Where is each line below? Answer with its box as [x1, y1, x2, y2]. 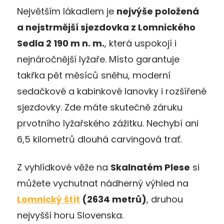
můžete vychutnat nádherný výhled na [17, 176, 188, 189]
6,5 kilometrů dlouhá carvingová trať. [17, 132, 182, 145]
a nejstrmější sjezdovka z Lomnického [17, 20, 195, 33]
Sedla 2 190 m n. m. [17, 36, 104, 49]
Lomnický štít [17, 192, 80, 205]
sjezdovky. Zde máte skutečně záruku [17, 100, 182, 113]
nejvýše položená [116, 4, 199, 17]
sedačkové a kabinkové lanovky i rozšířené [17, 84, 206, 97]
